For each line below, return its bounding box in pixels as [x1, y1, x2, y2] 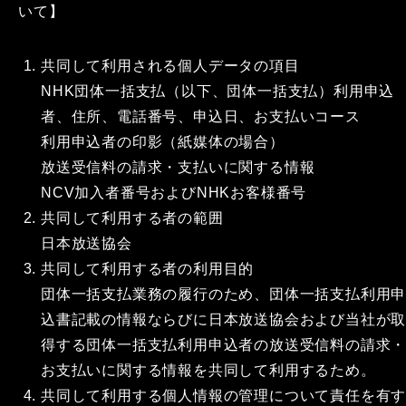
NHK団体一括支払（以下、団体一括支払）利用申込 [41, 83, 395, 99]
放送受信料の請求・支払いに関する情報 [41, 159, 315, 175]
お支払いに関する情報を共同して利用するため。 [41, 362, 376, 378]
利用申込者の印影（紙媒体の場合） [41, 134, 285, 150]
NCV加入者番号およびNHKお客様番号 [41, 185, 307, 200]
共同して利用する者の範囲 [41, 210, 224, 226]
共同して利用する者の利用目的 [41, 261, 255, 276]
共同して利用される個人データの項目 [41, 58, 300, 73]
